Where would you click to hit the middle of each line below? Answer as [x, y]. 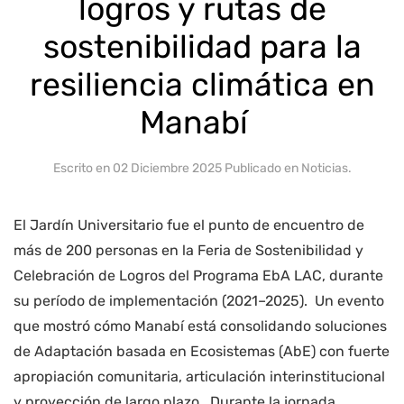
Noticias [324, 168]
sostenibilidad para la [202, 46]
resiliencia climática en [202, 84]
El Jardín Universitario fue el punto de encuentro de [189, 225]
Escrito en [83, 168]
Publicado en [261, 168]
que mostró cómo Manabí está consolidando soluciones [200, 326]
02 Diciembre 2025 [167, 168]
